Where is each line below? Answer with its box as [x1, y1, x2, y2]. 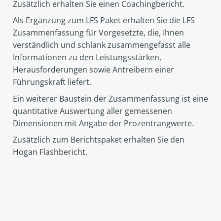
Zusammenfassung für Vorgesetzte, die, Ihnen [12, 27, 184, 38]
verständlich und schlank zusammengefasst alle [12, 39, 190, 51]
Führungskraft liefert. [12, 76, 91, 88]
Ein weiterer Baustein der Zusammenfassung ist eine [12, 93, 208, 104]
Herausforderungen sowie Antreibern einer [12, 64, 174, 75]
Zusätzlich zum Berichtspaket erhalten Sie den [12, 134, 184, 145]
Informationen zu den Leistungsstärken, [12, 52, 161, 63]
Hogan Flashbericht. [12, 146, 87, 157]
